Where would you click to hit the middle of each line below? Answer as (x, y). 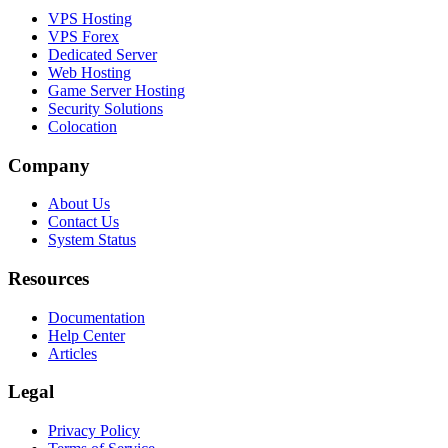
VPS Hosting (90, 18)
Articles (72, 353)
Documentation (96, 317)
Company (49, 165)
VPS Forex (83, 36)
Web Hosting (89, 72)
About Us (79, 204)
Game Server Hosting (116, 90)
